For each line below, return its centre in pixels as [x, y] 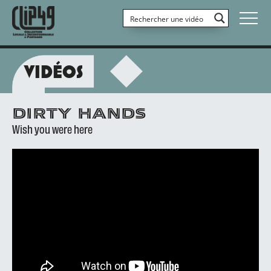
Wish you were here [52, 128]
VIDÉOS [54, 71]
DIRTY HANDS [79, 115]
